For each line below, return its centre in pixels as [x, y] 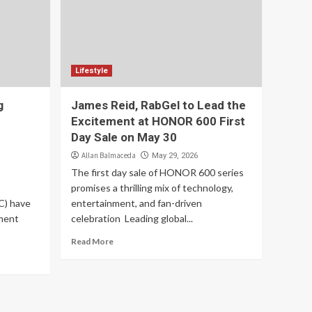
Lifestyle [92, 71]
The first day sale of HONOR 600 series [158, 172]
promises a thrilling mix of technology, [153, 188]
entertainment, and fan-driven [137, 203]
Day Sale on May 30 [126, 137]
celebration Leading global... [132, 218]
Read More [93, 241]
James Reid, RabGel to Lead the [159, 105]
